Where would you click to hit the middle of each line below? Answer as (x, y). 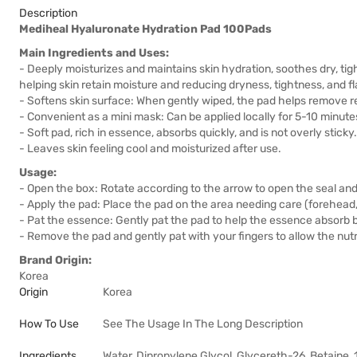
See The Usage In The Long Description (203, 324)
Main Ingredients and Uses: (94, 53)
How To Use (49, 324)
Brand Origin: (55, 260)
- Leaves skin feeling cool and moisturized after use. (150, 149)
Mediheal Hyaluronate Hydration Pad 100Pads (145, 29)
